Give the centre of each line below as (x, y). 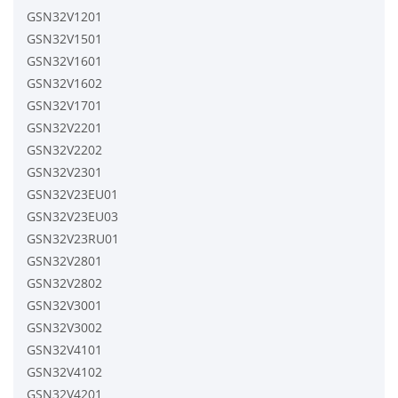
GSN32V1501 (64, 38)
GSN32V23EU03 (72, 216)
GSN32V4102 (64, 371)
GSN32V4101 (64, 349)
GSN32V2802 (64, 283)
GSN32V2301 (64, 171)
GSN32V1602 (64, 83)
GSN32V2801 (64, 260)
